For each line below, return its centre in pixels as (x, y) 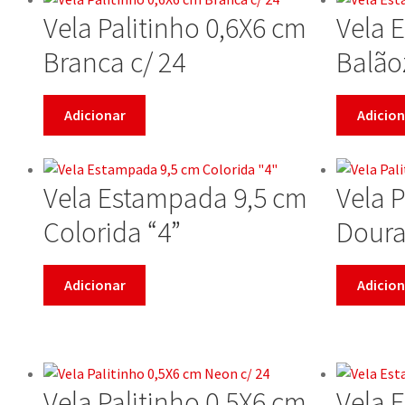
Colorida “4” (112, 232)
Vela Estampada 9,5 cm (175, 198)
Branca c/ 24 (114, 62)
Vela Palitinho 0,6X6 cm (175, 28)
